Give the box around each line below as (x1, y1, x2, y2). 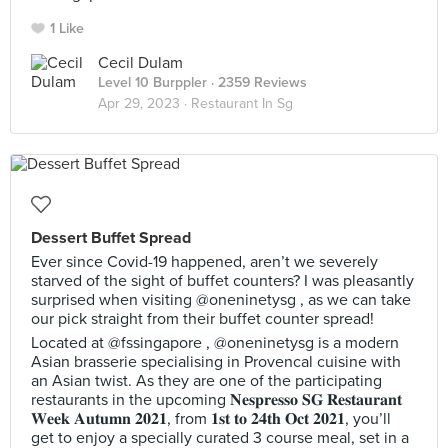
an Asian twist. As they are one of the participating (31, 371, 382, 391)
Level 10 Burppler (98, 74, 207, 91)
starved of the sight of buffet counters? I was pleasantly (31, 271, 414, 291)
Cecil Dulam (98, 53, 183, 73)
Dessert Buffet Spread (31, 228, 191, 248)
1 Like (50, 20, 84, 37)
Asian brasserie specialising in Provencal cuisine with (31, 352, 401, 372)
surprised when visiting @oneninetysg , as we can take (31, 290, 411, 310)
